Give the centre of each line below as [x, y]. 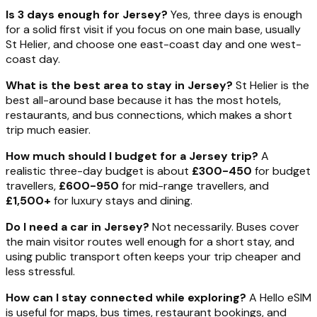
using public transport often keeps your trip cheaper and [153, 257]
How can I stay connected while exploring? [126, 298]
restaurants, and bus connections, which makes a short [149, 115]
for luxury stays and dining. [122, 201]
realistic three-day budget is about [99, 171]
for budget [281, 171]
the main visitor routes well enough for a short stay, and [150, 242]
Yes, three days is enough [235, 15]
